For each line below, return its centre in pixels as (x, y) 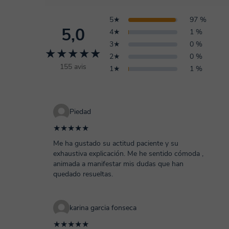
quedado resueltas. (83, 174)
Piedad (80, 112)
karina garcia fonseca (103, 208)
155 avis (73, 66)
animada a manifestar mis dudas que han (118, 164)
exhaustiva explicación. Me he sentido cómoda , (128, 154)
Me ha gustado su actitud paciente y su (116, 143)
